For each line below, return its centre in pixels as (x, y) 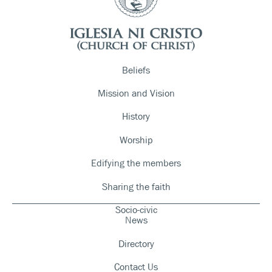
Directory (136, 243)
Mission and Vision (136, 93)
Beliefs (136, 70)
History (136, 117)
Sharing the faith (136, 186)
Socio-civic (136, 210)
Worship (136, 140)
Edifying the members (136, 163)
